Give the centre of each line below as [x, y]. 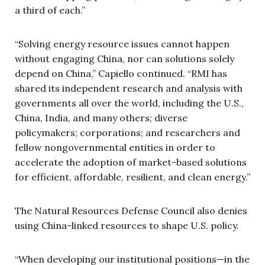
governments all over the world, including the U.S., [129, 103]
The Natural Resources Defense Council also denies [131, 211]
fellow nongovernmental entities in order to [115, 148]
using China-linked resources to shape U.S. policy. [128, 226]
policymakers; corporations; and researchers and [127, 133]
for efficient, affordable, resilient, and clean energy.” [132, 177]
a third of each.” [50, 10]
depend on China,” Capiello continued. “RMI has [121, 74]
